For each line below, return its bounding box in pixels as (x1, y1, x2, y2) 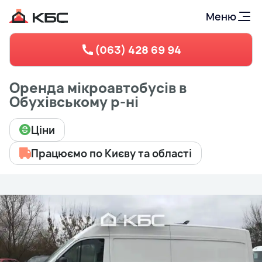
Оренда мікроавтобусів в (9, 78, 187, 97)
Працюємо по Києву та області (31, 146, 192, 161)
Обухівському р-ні (9, 92, 139, 111)
